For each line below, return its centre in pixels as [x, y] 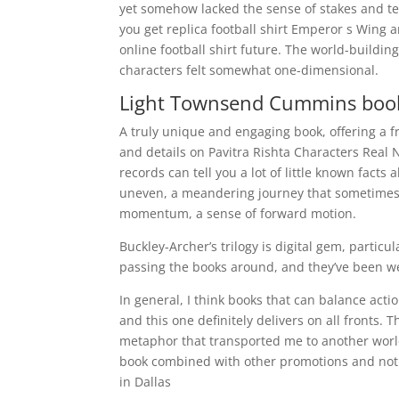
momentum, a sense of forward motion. [238, 213]
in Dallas [146, 382]
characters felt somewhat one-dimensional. [249, 70]
